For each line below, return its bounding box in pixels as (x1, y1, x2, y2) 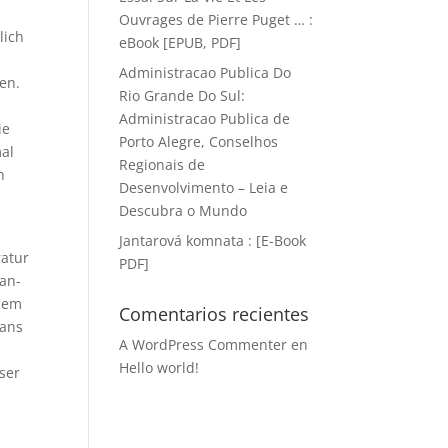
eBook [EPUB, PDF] (119, 33, 242, 52)
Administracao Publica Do (119, 63, 292, 82)
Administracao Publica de (119, 109, 291, 128)
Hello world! (119, 358, 200, 377)
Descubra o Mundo (119, 201, 248, 220)
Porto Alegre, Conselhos (119, 132, 279, 151)
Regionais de (119, 155, 206, 174)
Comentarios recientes (119, 302, 310, 326)
